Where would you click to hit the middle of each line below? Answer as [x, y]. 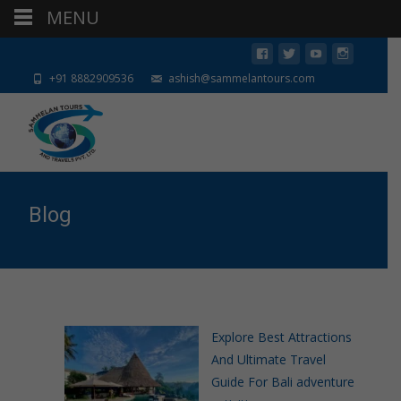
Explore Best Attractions [282, 337]
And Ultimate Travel [269, 359]
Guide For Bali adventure [283, 382]
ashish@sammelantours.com [240, 78]
